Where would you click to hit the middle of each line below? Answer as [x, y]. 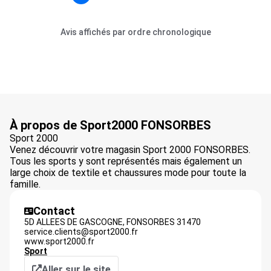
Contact [54, 211]
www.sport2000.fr [59, 241]
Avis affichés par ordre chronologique [135, 32]
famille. [25, 184]
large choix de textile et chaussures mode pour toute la [128, 173]
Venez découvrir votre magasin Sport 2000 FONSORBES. [130, 150]
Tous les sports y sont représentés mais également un [126, 161]
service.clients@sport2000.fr [81, 232]
